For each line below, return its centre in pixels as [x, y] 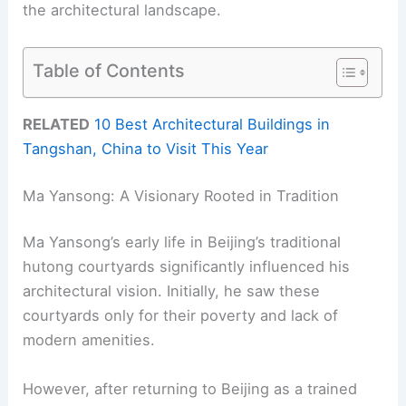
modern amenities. [89, 340]
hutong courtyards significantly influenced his [187, 267]
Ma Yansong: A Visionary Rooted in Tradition [181, 195]
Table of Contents [109, 70]
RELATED [57, 125]
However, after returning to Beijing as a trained [190, 388]
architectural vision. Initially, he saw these [172, 291]
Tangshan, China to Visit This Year [146, 149]
